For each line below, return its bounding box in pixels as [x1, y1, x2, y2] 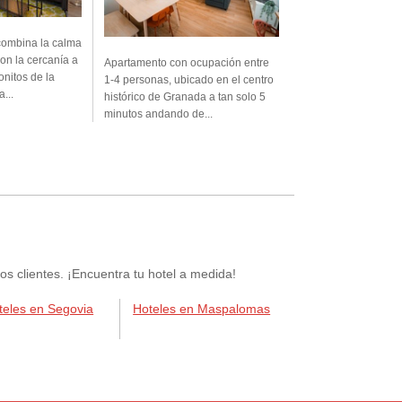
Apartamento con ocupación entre [104, 57, 269, 70]
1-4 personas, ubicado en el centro [104, 74, 274, 87]
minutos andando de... [104, 108, 213, 121]
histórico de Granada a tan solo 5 [104, 91, 266, 104]
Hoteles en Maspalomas [133, 301, 271, 317]
